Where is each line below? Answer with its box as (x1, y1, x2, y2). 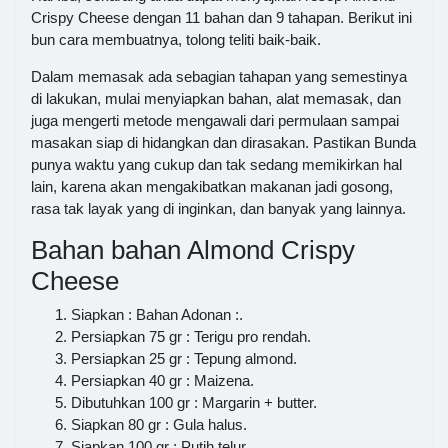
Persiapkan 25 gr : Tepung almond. (71, 350, 297, 368)
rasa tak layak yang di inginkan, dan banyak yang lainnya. (31, 199, 406, 217)
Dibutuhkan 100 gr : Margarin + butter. (71, 394, 317, 412)
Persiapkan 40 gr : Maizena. (71, 372, 254, 390)
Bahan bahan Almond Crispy (31, 234, 355, 265)
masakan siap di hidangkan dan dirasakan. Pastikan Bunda (31, 133, 416, 151)
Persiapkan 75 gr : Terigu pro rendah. (71, 328, 311, 346)
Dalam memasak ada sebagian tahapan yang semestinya (31, 67, 407, 85)
